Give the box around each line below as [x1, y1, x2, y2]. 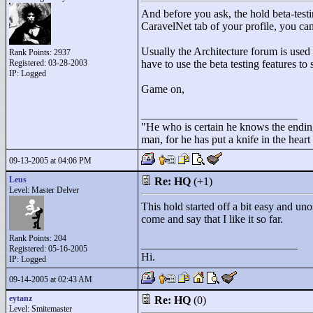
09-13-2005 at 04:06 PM [9, 156, 92, 166]
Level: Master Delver [9, 185, 79, 195]
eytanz [9, 293, 32, 303]
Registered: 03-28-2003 [9, 58, 87, 68]
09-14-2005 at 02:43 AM [9, 275, 92, 284]
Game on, [141, 83, 184, 95]
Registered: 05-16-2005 [9, 244, 87, 254]
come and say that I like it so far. [141, 213, 283, 225]
